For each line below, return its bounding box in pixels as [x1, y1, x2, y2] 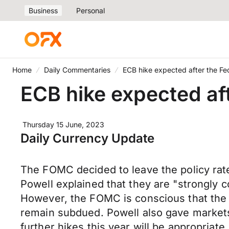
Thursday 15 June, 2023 [22, 120, 104, 129]
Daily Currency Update [20, 131, 154, 146]
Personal [76, 6, 105, 15]
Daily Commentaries [44, 65, 110, 74]
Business [29, 6, 58, 15]
